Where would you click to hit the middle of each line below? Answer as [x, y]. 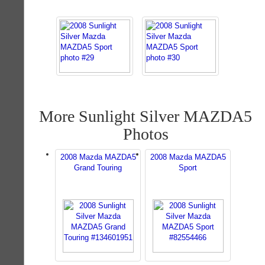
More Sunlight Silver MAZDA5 [146, 116]
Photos [146, 134]
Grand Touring [98, 168]
